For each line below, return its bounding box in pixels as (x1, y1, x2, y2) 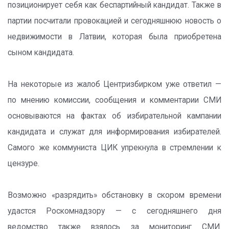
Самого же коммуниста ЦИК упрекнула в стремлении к (8, 143, 221, 152)
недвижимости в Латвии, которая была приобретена (8, 32, 221, 41)
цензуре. (8, 158, 39, 168)
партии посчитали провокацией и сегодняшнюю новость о (8, 16, 221, 26)
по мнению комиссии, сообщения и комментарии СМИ (8, 95, 221, 105)
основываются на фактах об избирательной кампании (8, 111, 221, 121)
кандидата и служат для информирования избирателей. (8, 127, 221, 136)
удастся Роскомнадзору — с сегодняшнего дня (8, 206, 221, 216)
